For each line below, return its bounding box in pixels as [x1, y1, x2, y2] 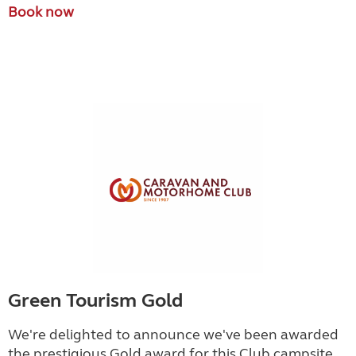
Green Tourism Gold [8, 289, 183, 313]
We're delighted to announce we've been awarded [8, 326, 339, 344]
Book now [8, 3, 74, 21]
